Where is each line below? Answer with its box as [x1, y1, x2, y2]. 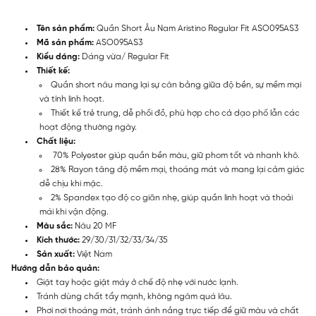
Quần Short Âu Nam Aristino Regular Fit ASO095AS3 [97, 23, 298, 33]
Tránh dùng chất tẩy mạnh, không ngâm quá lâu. [37, 291, 232, 301]
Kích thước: [37, 235, 80, 245]
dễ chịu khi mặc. [39, 178, 105, 188]
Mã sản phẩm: [37, 37, 94, 47]
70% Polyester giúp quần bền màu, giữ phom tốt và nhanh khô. [51, 150, 302, 160]
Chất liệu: [37, 136, 75, 146]
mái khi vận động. [39, 207, 111, 217]
